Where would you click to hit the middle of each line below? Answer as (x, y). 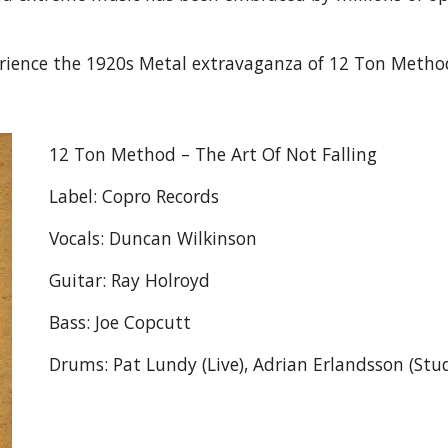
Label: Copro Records (134, 196)
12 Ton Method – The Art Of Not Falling (213, 154)
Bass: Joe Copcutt (120, 322)
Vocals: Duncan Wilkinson (153, 238)
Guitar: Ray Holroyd (130, 280)
